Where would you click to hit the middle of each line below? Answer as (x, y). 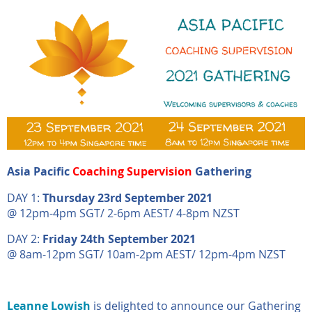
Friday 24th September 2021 (119, 239)
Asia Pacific (38, 171)
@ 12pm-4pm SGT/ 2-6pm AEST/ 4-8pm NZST (123, 213)
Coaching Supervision (132, 171)
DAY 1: (25, 197)
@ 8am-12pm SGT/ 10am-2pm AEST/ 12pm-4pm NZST (146, 254)
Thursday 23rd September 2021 (127, 197)
